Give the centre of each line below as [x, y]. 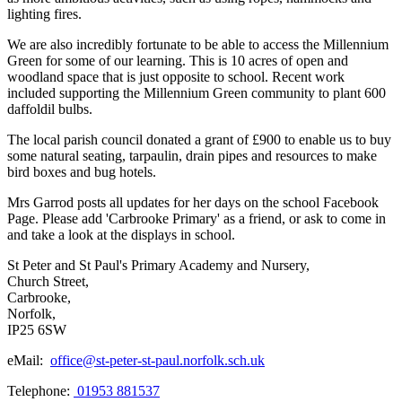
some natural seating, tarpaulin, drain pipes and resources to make [192, 155]
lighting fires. [44, 13]
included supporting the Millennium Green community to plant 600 [197, 92]
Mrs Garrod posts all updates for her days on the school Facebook [193, 202]
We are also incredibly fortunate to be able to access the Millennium [198, 44]
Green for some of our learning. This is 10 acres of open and [178, 60]
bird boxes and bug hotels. [82, 171]
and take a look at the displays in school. [123, 234]
